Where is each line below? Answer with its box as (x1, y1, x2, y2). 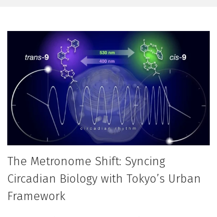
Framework (7, 189, 65, 203)
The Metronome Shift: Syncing (7, 154, 165, 168)
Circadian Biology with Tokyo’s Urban (7, 171, 201, 186)
